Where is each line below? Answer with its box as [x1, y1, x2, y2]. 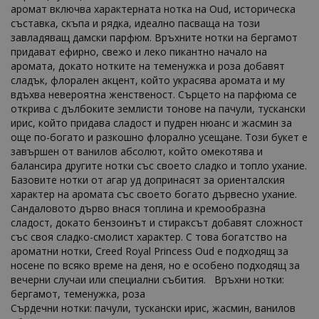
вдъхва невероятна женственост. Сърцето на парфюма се [11, 88, 297, 101]
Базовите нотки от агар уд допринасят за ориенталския [11, 173, 285, 187]
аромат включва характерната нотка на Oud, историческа [11, 2, 296, 16]
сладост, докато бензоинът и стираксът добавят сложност [11, 216, 303, 229]
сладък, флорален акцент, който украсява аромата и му [11, 73, 285, 87]
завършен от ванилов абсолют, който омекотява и [11, 145, 263, 158]
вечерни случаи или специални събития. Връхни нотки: [11, 273, 284, 286]
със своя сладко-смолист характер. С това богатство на [11, 230, 287, 244]
